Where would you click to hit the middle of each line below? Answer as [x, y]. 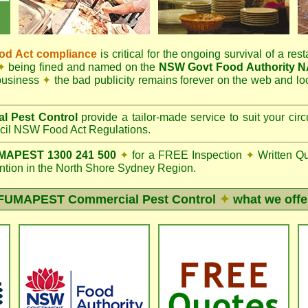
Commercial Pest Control [143, 199]
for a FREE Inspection [187, 155]
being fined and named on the [82, 67]
